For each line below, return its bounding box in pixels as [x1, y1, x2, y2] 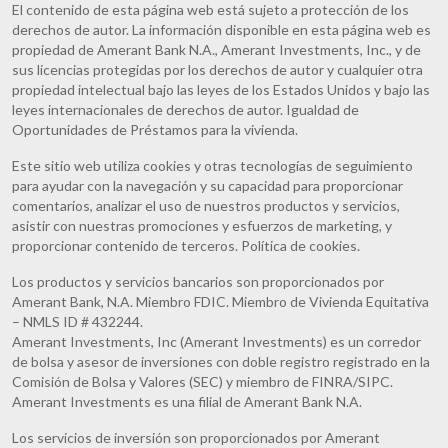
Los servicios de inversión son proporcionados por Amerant [12, 428, 380, 446]
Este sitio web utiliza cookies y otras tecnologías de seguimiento [12, 156, 413, 174]
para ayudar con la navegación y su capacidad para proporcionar [12, 176, 403, 194]
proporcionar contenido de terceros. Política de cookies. [12, 236, 360, 254]
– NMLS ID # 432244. [12, 312, 143, 330]
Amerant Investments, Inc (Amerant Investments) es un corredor [12, 332, 421, 350]
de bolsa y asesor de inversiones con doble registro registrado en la [12, 352, 430, 370]
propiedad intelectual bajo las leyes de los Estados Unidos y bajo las [12, 80, 430, 98]
